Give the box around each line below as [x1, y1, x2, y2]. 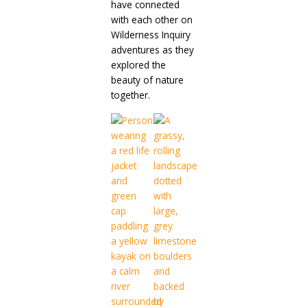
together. [110, 88, 150, 102]
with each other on [110, 13, 193, 27]
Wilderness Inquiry [110, 28, 191, 42]
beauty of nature [110, 73, 184, 87]
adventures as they [110, 43, 194, 57]
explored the [110, 58, 166, 72]
